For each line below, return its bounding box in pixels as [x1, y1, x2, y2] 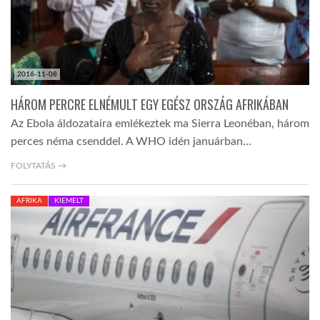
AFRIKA [16, 197, 42, 205]
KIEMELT [54, 197, 84, 205]
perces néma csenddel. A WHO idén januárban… [11, 136, 251, 148]
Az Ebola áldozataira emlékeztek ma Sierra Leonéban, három [11, 118, 309, 130]
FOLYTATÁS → [11, 161, 66, 171]
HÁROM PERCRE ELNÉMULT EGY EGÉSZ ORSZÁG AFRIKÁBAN [11, 95, 289, 114]
